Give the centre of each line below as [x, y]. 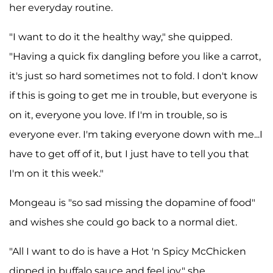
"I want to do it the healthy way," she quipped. [121, 37]
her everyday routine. [61, 8]
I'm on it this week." [56, 174]
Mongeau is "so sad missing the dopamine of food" [132, 203]
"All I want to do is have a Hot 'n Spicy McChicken [128, 252]
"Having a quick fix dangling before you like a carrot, [135, 57]
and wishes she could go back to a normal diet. [123, 222]
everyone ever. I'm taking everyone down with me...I [136, 135]
